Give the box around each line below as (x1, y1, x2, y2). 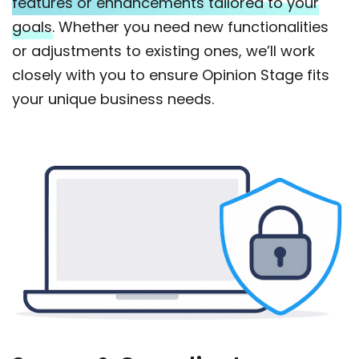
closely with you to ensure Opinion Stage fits (12, 65, 329, 86)
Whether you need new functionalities (54, 17, 329, 38)
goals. (12, 17, 54, 38)
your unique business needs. (12, 89, 214, 110)
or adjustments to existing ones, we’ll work (12, 41, 315, 62)
